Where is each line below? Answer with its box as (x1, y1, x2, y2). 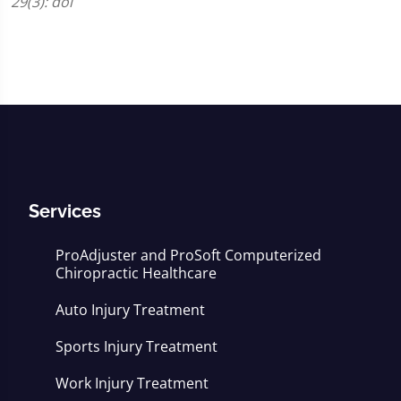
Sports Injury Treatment (55, 337, 218, 356)
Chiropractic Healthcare (55, 263, 217, 283)
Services (29, 200, 101, 222)
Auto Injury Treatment (55, 300, 205, 320)
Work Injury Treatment (55, 373, 209, 393)
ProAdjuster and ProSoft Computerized (55, 245, 321, 265)
